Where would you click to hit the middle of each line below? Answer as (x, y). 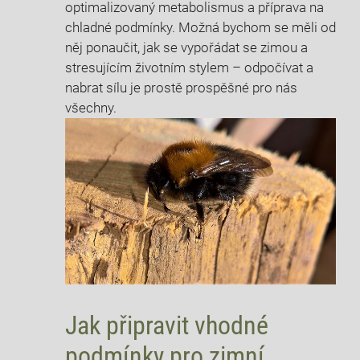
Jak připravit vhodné (167, 326)
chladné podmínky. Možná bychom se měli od (200, 27)
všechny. (91, 107)
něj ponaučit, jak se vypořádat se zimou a (186, 47)
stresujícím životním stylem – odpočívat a (189, 67)
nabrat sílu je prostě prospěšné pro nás (181, 87)
